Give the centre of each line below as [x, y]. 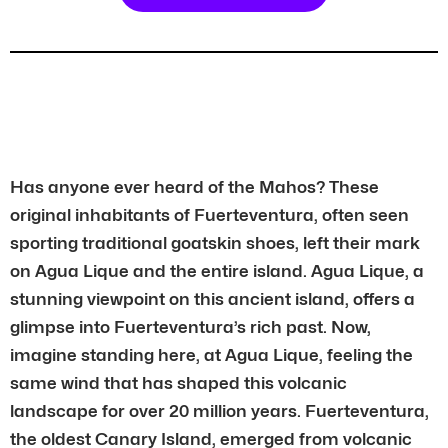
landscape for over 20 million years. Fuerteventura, [219, 410]
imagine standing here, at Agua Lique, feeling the [211, 354]
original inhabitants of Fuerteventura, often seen [209, 214]
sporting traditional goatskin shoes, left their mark [215, 242]
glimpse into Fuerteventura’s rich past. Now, [190, 326]
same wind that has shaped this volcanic [178, 382]
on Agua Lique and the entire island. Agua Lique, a [217, 270]
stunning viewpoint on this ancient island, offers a [212, 298]
